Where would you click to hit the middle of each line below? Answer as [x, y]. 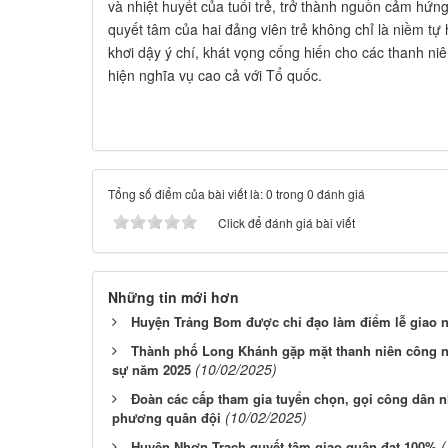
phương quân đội [166, 417]
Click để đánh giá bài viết [286, 222]
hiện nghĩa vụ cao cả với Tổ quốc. [215, 74]
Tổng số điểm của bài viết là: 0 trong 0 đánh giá [236, 193]
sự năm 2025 [151, 369]
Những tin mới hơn [173, 296]
